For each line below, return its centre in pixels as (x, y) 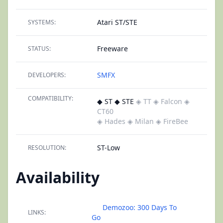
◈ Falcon (168, 101)
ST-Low (109, 148)
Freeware (112, 49)
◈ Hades (111, 121)
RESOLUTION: (47, 148)
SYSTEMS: (42, 22)
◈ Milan (141, 121)
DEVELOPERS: (47, 75)
